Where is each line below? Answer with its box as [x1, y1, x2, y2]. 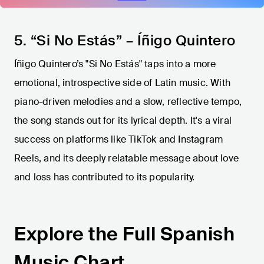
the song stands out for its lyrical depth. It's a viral [14, 114, 232, 127]
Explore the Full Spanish [14, 222, 235, 247]
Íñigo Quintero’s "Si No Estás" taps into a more [14, 58, 216, 71]
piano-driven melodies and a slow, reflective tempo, [14, 95, 242, 108]
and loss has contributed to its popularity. [14, 171, 195, 184]
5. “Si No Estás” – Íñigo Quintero [14, 31, 236, 50]
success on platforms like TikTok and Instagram [14, 133, 223, 146]
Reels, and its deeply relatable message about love [14, 152, 239, 165]
